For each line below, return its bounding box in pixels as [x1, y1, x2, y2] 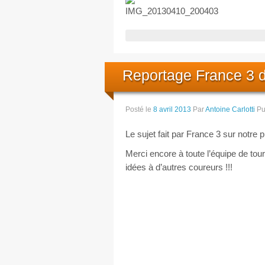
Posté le [125, 105, 153, 114]
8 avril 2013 [153, 105, 191, 114]
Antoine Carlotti [205, 105, 255, 114]
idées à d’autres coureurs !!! [125, 161, 232, 172]
